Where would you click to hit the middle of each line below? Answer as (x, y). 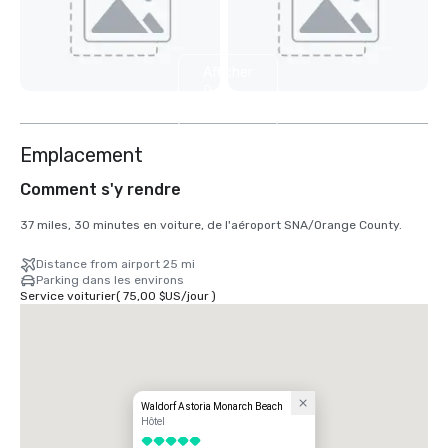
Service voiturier (68, 296)
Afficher (228, 72)
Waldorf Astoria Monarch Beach (212, 407)
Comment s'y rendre (100, 190)
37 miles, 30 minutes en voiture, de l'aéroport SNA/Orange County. (211, 225)
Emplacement (81, 155)
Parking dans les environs (110, 280)
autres (224, 110)
